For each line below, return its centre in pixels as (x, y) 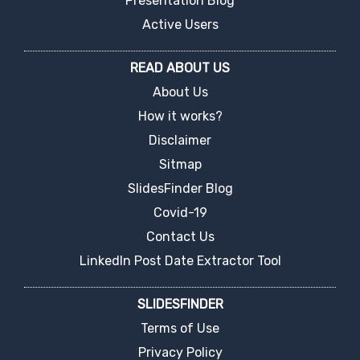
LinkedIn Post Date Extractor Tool (180, 260)
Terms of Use (180, 329)
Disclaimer (180, 140)
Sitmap (180, 164)
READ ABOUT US (180, 67)
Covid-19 (180, 212)
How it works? (180, 116)
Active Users (180, 24)
